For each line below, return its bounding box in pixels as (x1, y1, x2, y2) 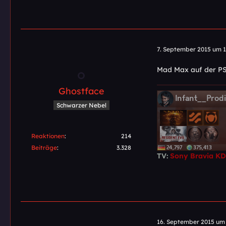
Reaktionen (31, 132, 65, 140)
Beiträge (31, 143, 57, 151)
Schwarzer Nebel (56, 101, 106, 109)
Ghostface (58, 85, 104, 97)
